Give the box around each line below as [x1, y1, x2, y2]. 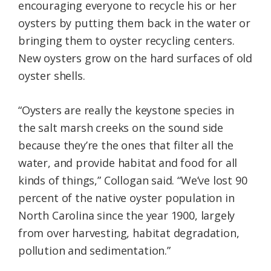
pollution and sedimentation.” [18, 243, 171, 258]
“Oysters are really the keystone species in [18, 103, 235, 118]
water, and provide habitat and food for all [18, 155, 238, 171]
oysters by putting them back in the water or [18, 16, 251, 31]
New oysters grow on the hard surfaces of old [18, 51, 253, 66]
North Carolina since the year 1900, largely [18, 208, 235, 223]
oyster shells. [18, 68, 85, 83]
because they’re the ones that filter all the [18, 138, 234, 153]
